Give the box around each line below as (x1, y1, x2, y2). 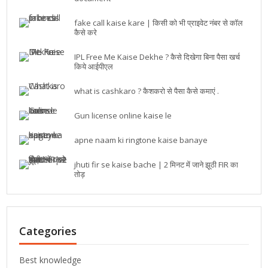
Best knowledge (19, 254, 82, 266)
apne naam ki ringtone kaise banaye (74, 135, 208, 145)
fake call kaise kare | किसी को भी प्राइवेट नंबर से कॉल (74, 17, 243, 28)
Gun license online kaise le (74, 110, 172, 121)
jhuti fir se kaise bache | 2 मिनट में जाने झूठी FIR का (74, 159, 239, 170)
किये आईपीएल (74, 61, 114, 72)
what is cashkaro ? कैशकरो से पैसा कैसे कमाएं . (74, 86, 220, 96)
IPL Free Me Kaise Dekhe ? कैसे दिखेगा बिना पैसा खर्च (74, 51, 240, 62)
